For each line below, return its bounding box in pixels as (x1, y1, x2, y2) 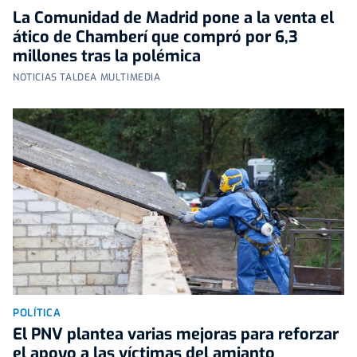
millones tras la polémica (13, 45, 201, 67)
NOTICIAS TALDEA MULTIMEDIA (13, 70, 161, 84)
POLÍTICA (13, 305, 61, 320)
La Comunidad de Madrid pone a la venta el (13, 6, 334, 29)
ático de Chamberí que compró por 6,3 (13, 25, 298, 48)
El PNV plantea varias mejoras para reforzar (13, 323, 339, 345)
